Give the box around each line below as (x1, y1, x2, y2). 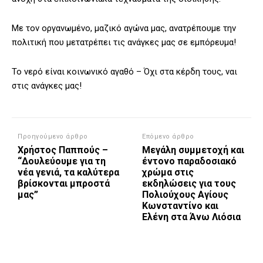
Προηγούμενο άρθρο (18, 133, 88, 141)
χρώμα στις (142, 167, 194, 178)
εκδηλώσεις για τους (142, 178, 237, 190)
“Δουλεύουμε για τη (18, 156, 106, 167)
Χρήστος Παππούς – (18, 144, 108, 156)
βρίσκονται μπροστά (18, 178, 110, 190)
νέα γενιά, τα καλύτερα (18, 167, 119, 178)
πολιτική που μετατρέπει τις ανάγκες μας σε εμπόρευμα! (12, 37, 236, 48)
